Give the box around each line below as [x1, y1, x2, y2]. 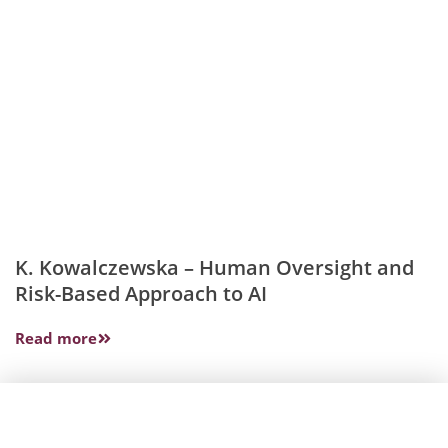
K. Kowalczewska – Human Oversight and [15, 254, 414, 282]
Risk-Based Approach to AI [15, 280, 267, 308]
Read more [15, 328, 97, 349]
